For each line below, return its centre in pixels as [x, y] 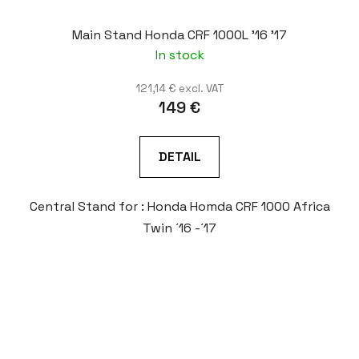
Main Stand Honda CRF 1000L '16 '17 [179, 35]
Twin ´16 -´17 [179, 228]
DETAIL [179, 157]
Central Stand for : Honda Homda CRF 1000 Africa [179, 207]
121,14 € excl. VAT [179, 89]
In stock [179, 55]
